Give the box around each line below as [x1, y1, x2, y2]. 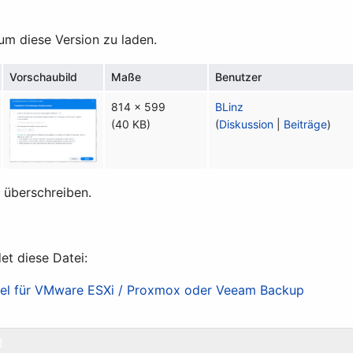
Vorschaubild [9, 69, 78, 84]
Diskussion [219, 117, 274, 131]
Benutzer [215, 69, 262, 84]
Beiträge [284, 117, 328, 131]
